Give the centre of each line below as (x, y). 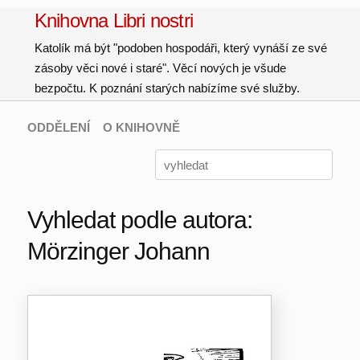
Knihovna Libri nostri (114, 20)
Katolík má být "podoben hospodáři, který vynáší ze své (180, 48)
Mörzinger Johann (118, 251)
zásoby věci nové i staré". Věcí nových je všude (160, 68)
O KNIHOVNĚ (141, 127)
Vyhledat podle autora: (139, 220)
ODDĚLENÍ (58, 127)
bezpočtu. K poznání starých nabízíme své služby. (167, 88)
